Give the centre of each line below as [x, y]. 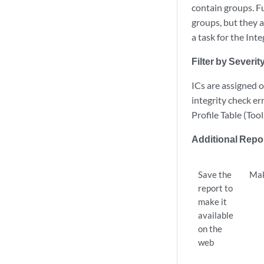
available [216, 215]
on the [210, 229]
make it [213, 202]
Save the [215, 174]
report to [216, 188]
